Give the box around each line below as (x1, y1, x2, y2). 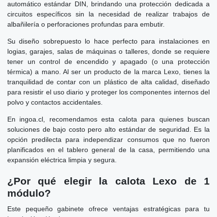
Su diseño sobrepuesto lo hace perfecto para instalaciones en (7, 37, 210, 45)
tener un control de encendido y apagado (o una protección (7, 57, 210, 65)
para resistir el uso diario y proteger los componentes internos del (7, 88, 210, 96)
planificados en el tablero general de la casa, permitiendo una (7, 145, 210, 154)
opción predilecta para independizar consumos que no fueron (7, 135, 210, 143)
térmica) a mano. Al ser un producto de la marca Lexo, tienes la (7, 67, 210, 76)
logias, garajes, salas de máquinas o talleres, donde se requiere (7, 47, 210, 55)
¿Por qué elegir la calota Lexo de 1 (7, 175, 210, 186)
